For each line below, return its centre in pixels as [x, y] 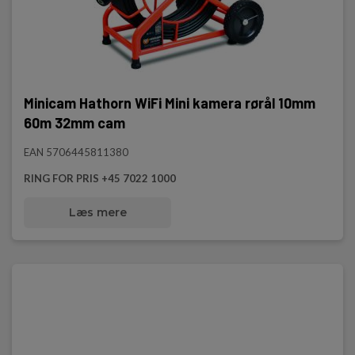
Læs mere [97, 212]
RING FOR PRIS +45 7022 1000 [100, 178]
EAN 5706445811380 [76, 152]
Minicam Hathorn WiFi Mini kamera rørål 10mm [170, 103]
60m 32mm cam [74, 123]
